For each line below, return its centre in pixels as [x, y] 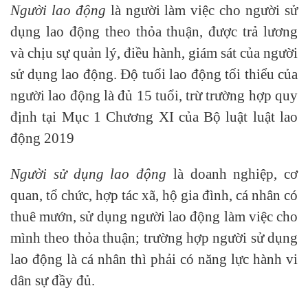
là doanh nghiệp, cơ [232, 174]
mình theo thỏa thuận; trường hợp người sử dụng [154, 238]
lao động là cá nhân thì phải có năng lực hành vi [154, 259]
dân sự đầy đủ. [53, 280]
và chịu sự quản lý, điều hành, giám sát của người [154, 53]
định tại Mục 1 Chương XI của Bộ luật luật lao [154, 117]
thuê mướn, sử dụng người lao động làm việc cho [154, 217]
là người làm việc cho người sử [202, 10]
